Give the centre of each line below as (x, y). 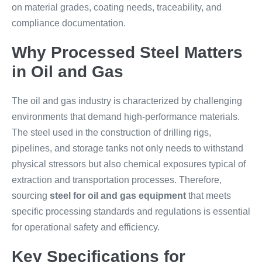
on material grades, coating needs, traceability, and (117, 7)
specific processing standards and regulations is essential (131, 211)
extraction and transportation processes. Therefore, (117, 180)
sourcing (31, 196)
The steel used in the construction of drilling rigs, (111, 132)
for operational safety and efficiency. (86, 227)
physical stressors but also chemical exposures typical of (129, 164)
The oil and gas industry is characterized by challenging (127, 101)
